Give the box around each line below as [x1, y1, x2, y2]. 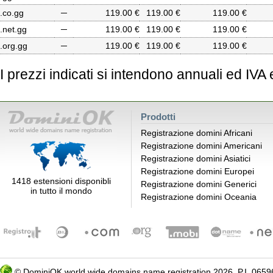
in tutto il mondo [30, 186, 92, 196]
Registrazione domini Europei [141, 166, 254, 176]
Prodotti [141, 112, 175, 122]
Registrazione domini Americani [141, 141, 262, 151]
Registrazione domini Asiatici [141, 154, 250, 163]
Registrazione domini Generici [141, 179, 257, 189]
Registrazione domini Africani [141, 128, 252, 138]
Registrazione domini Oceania [141, 192, 257, 202]
